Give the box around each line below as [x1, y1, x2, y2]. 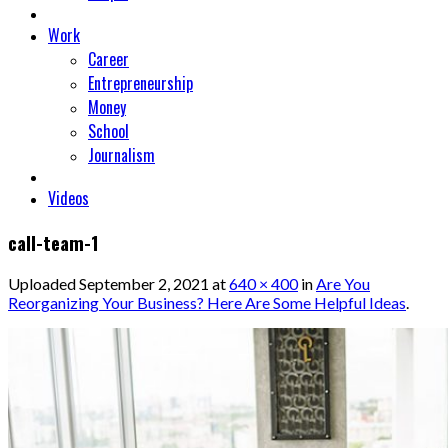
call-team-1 [8, 228, 99, 256]
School [88, 118, 129, 143]
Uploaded [8, 274, 79, 294]
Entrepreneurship [88, 70, 193, 95]
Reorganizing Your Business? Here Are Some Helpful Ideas [8, 293, 406, 313]
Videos [48, 185, 89, 210]
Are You [316, 274, 370, 294]
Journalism [88, 142, 155, 167]
